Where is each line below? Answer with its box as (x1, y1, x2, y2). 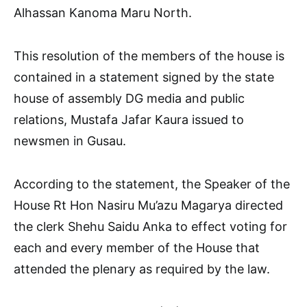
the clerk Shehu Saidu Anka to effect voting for (14, 219, 287, 234)
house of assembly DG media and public (14, 90, 245, 106)
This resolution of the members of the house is (14, 48, 284, 63)
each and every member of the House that (14, 240, 260, 255)
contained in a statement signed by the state (14, 69, 274, 84)
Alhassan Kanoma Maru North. (14, 5, 192, 20)
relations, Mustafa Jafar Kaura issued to (14, 112, 244, 127)
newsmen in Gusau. (14, 133, 126, 148)
